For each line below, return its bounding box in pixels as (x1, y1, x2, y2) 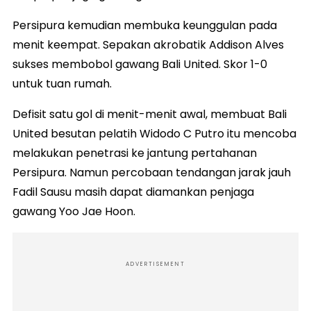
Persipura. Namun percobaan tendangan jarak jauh (12, 165, 291, 181)
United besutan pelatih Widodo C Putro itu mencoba (12, 126, 296, 142)
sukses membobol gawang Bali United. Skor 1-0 (12, 56, 267, 73)
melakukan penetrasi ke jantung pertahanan (12, 145, 257, 162)
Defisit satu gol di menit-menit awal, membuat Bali (12, 106, 287, 123)
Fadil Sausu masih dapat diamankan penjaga (12, 184, 254, 201)
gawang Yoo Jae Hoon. (12, 203, 135, 220)
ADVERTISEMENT (126, 260, 185, 269)
